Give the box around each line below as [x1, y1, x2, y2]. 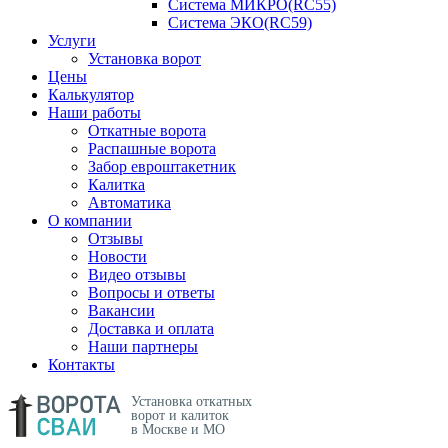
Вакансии [88, 302, 155, 319]
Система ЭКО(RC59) [168, 14, 312, 31]
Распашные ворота [88, 140, 216, 157]
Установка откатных [131, 394, 252, 409]
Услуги [48, 32, 96, 49]
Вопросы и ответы [88, 284, 215, 301]
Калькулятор [48, 86, 134, 103]
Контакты [48, 356, 115, 373]
